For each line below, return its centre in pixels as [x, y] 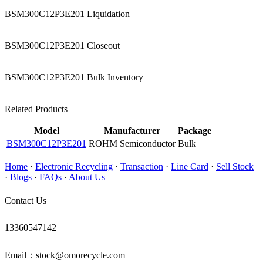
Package [195, 131]
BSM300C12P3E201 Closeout [62, 45]
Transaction [142, 166]
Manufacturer [132, 131]
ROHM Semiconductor [132, 144]
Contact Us [26, 200]
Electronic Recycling [74, 166]
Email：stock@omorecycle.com [65, 255]
